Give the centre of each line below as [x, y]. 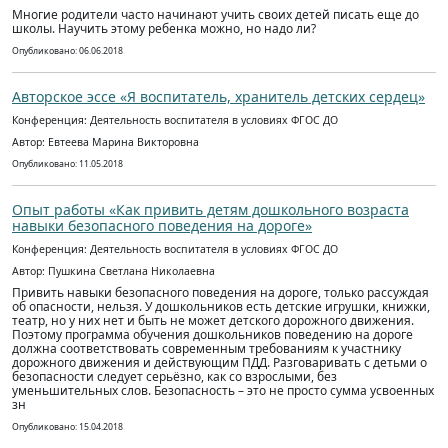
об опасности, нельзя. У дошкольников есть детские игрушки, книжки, [221, 306]
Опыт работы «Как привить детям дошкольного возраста [210, 209]
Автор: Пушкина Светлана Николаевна [113, 271]
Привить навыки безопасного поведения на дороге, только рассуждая [220, 292]
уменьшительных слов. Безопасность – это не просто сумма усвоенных [223, 390]
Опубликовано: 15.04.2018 [67, 427]
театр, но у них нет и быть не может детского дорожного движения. [213, 320]
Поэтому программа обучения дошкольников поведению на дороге [212, 334]
